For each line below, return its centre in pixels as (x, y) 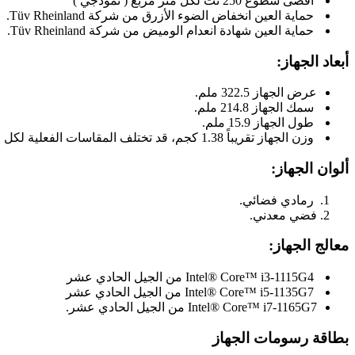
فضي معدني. (283, 215)
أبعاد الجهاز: (313, 61)
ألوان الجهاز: (310, 168)
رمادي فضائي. (278, 200)
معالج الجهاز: (309, 246)
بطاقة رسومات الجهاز (281, 338)
